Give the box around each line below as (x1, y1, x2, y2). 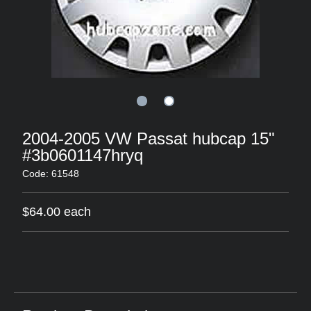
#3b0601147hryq (22, 146, 143, 165)
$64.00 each (22, 205, 91, 219)
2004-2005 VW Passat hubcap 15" (22, 129, 275, 148)
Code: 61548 (22, 168, 79, 179)
